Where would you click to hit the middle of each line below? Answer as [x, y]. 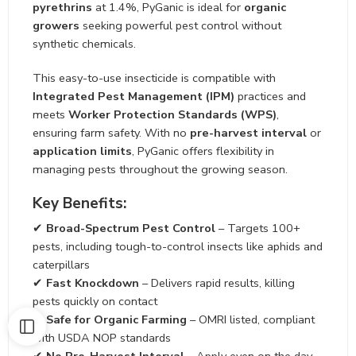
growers [56, 25]
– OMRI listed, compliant [251, 320]
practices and [270, 96]
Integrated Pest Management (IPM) [133, 96]
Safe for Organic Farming [116, 320]
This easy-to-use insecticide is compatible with [154, 77]
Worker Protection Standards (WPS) [172, 114]
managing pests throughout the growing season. [160, 169]
